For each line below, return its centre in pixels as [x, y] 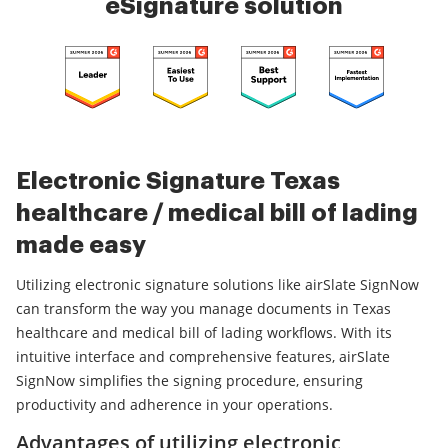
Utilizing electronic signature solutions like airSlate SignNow [217, 285]
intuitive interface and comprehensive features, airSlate [203, 357]
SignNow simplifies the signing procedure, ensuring [189, 381]
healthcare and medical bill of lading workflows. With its [204, 333]
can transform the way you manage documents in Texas [203, 309]
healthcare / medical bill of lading [217, 213]
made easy [81, 245]
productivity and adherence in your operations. [174, 405]
